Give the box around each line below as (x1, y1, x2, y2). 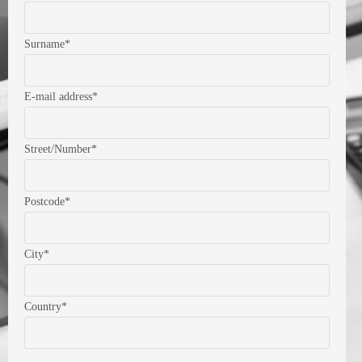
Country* (24, 301, 67, 314)
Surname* (24, 38, 70, 51)
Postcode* (24, 196, 70, 208)
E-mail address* (24, 90, 98, 103)
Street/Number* (24, 143, 97, 156)
